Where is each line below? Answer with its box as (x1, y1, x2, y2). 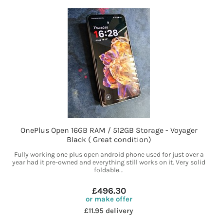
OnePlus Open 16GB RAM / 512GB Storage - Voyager (20, 126, 198, 135)
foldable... (94, 166, 124, 175)
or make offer (85, 195, 132, 204)
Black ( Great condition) (66, 135, 151, 145)
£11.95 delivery (84, 206, 134, 216)
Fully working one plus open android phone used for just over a (14, 150, 204, 159)
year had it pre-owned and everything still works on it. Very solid (12, 158, 206, 167)
